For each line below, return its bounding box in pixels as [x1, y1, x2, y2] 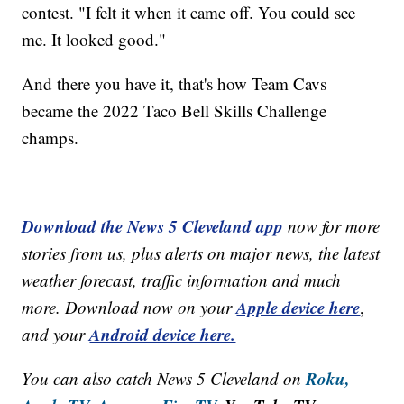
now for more [288, 214, 381, 237]
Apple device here [236, 294, 361, 319]
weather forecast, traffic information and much [22, 268, 342, 291]
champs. [22, 125, 79, 149]
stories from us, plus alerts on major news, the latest [22, 241, 381, 264]
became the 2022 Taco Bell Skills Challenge [22, 98, 327, 122]
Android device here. [89, 321, 236, 346]
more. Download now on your [22, 295, 237, 318]
